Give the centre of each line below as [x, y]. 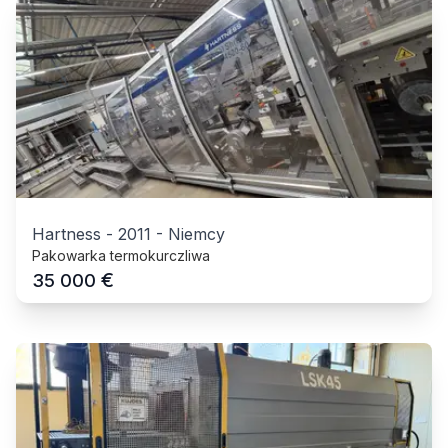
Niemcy [196, 233]
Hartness [66, 233]
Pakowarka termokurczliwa [121, 255]
